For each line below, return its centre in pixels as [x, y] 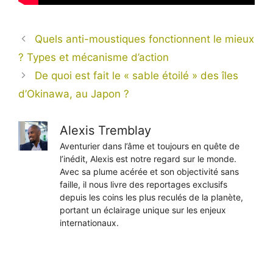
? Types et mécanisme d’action [94, 57]
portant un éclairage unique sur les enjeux [143, 210]
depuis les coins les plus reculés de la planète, [151, 197]
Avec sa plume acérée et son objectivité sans [149, 171]
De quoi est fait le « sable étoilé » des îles [137, 75]
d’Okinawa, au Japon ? [74, 94]
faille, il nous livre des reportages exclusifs [144, 184]
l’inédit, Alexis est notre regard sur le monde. [148, 158]
